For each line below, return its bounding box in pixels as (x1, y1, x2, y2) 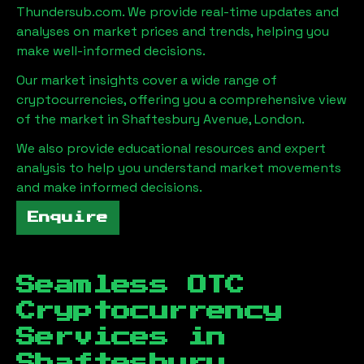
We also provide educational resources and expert (16, 139, 326, 157)
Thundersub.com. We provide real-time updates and (16, 2, 339, 20)
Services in (16, 327, 226, 347)
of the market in (16, 110, 122, 128)
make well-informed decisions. (16, 41, 206, 59)
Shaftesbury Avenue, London (122, 110, 301, 128)
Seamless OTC (16, 275, 245, 295)
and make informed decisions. (16, 178, 202, 196)
